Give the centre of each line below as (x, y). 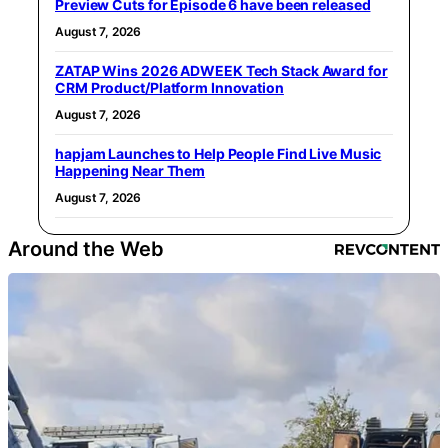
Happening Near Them (130, 170)
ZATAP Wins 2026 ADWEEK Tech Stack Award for (221, 70)
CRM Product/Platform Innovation (169, 87)
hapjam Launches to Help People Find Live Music (218, 153)
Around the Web (86, 248)
